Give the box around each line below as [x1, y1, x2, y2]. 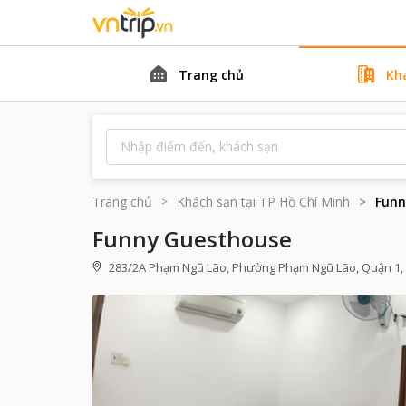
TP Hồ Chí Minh [259, 193, 350, 210]
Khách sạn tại [177, 193, 256, 210]
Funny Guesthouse [92, 224, 292, 254]
